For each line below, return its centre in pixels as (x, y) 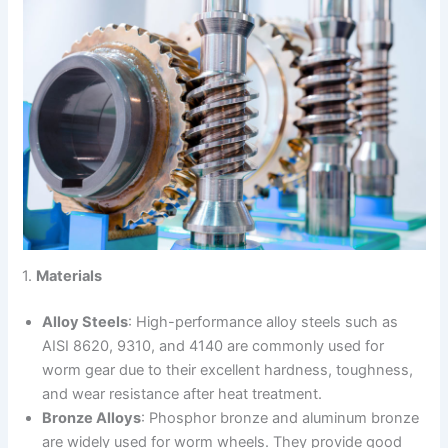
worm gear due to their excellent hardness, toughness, (228, 370)
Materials (69, 276)
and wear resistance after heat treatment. (182, 394)
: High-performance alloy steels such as (263, 322)
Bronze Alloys (92, 418)
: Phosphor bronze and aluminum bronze (280, 418)
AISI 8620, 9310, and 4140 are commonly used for (213, 346)
